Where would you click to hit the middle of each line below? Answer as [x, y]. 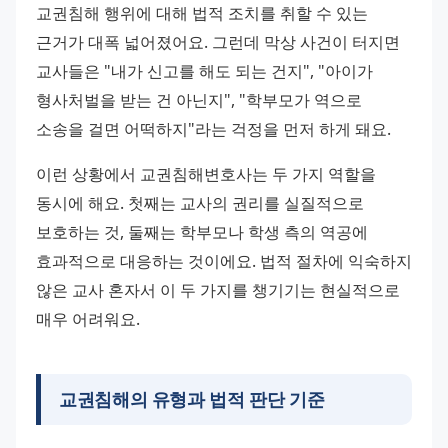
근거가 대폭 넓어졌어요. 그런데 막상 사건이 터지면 [218, 42]
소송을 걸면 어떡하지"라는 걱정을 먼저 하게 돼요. [213, 129]
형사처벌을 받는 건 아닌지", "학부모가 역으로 [199, 100]
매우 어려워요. [88, 318]
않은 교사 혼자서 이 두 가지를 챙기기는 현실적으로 [218, 289]
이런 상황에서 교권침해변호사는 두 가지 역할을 [206, 173]
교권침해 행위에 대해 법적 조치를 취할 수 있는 [202, 13]
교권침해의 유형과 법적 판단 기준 [192, 398]
